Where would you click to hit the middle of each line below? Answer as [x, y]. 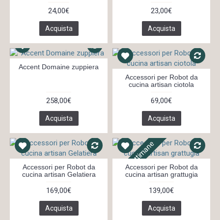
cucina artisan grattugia [161, 174]
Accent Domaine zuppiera [59, 67]
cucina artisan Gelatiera [59, 174]
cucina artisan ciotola [161, 84]
